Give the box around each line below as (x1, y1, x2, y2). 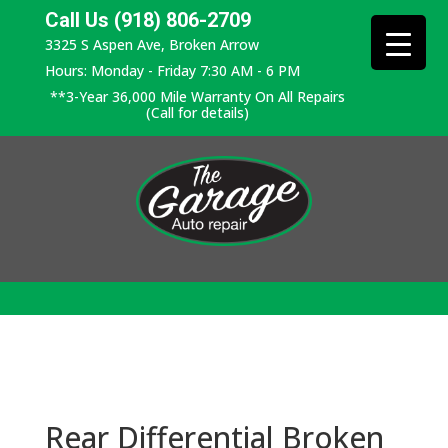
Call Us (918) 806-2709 (44, 8, 251, 32)
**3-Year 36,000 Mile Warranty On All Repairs (49, 87, 345, 106)
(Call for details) (145, 103, 249, 122)
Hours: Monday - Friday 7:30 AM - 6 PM (44, 61, 300, 80)
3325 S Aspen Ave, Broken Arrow (44, 35, 259, 54)
